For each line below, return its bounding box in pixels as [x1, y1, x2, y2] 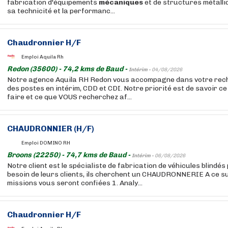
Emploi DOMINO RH [21, 139, 70, 146]
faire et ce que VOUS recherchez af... [7, 93, 132, 101]
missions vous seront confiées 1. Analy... [7, 179, 142, 187]
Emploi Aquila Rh [21, 53, 64, 60]
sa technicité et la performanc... [7, 7, 115, 15]
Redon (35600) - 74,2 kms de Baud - [7, 65, 129, 73]
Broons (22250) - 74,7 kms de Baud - [7, 151, 132, 159]
